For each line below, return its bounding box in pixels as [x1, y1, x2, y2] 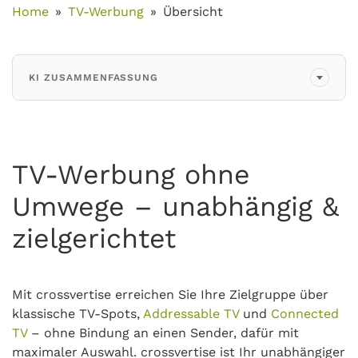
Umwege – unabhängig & [12, 190, 339, 222]
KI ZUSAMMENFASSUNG [29, 72, 159, 83]
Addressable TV [143, 306, 239, 321]
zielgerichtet [12, 222, 176, 254]
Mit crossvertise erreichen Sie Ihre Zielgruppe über [12, 287, 328, 302]
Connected [271, 306, 339, 321]
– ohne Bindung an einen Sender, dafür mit [27, 325, 299, 340]
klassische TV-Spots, [12, 306, 143, 321]
